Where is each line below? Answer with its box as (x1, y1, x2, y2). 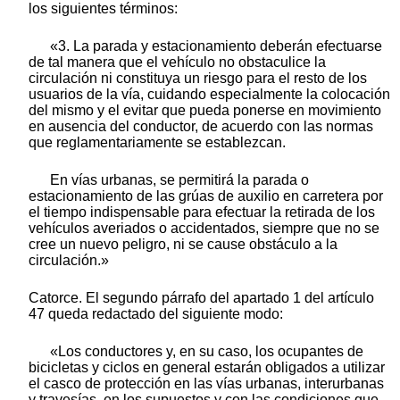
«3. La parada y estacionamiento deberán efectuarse (50, 38, 382, 54)
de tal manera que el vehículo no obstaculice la (29, 54, 326, 71)
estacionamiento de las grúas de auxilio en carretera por (29, 188, 383, 204)
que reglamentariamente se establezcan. (29, 135, 286, 151)
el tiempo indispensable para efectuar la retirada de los (29, 204, 375, 221)
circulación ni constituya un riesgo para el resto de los (29, 71, 367, 87)
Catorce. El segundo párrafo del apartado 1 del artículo (29, 290, 374, 306)
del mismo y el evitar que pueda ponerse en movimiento (29, 103, 381, 119)
